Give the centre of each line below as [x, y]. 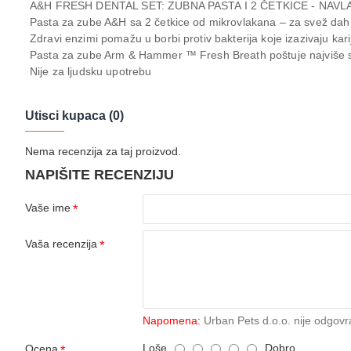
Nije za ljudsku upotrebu [91, 72]
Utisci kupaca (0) [74, 116]
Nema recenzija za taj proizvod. [103, 152]
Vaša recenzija [61, 244]
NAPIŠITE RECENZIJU [100, 175]
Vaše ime [48, 208]
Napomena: [172, 321]
